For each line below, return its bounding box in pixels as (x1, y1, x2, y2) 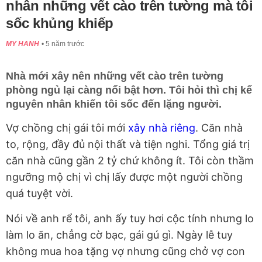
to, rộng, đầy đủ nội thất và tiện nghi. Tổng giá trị (6, 138, 250, 151)
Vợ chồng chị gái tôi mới (6, 122, 128, 135)
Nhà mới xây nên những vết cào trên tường (6, 70, 223, 82)
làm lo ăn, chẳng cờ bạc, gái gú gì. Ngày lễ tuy (6, 229, 233, 242)
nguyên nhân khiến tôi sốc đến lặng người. (6, 98, 222, 111)
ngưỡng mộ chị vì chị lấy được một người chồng (6, 171, 243, 184)
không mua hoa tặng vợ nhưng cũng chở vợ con (6, 245, 245, 258)
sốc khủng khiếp (6, 15, 113, 32)
